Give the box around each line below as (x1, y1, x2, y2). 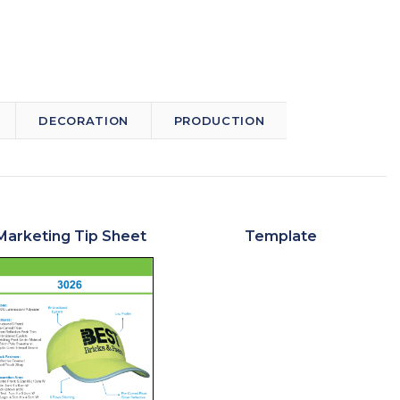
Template (244, 227, 317, 245)
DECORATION (38, 112, 129, 128)
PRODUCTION (173, 112, 265, 128)
